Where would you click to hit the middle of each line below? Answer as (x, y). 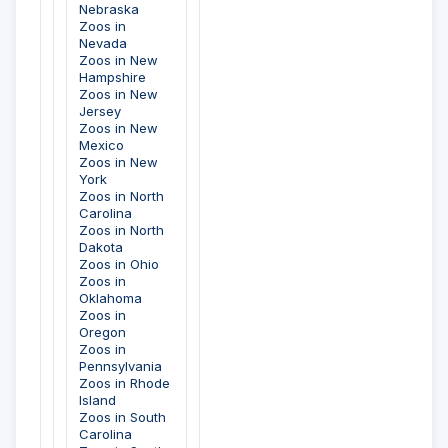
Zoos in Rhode (124, 383)
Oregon (102, 332)
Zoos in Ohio (119, 264)
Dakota (101, 247)
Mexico (101, 145)
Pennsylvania (120, 366)
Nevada (103, 43)
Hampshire (112, 77)
